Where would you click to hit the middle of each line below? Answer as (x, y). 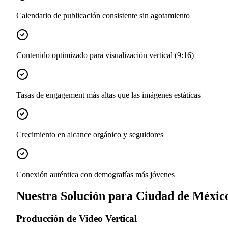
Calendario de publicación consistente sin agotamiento (103, 16)
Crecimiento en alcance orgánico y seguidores (90, 135)
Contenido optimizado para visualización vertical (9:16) (105, 55)
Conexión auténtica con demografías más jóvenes (95, 175)
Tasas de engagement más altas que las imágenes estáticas (108, 95)
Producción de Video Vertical (77, 219)
